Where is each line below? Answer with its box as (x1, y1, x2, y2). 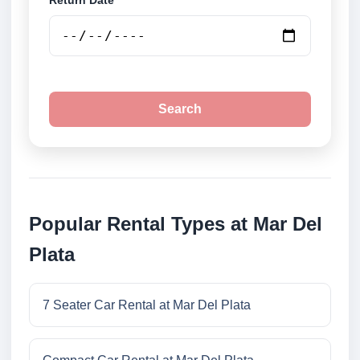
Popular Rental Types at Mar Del (29, 213, 322, 235)
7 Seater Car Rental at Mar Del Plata (43, 298, 251, 313)
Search (158, 102, 202, 117)
